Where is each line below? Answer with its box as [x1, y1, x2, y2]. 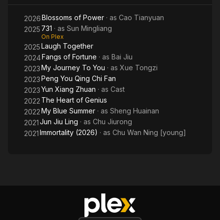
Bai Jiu [111, 53, 133, 61]
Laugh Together [41, 42, 93, 50]
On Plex [41, 33, 64, 40]
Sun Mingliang [67, 24, 112, 32]
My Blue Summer [41, 107, 95, 115]
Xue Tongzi [120, 63, 158, 72]
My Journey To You [41, 63, 105, 72]
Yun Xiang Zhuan [41, 85, 96, 93]
